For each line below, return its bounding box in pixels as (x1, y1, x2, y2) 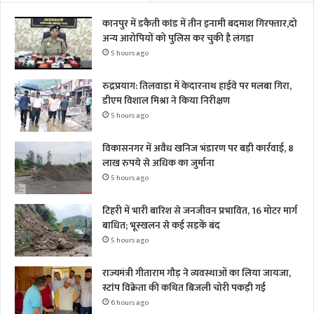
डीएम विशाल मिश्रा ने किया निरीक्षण (102, 92, 230, 109)
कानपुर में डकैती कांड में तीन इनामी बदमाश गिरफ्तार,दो (102, 15, 297, 32)
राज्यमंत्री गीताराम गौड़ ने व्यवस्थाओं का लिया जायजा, (102, 264, 291, 281)
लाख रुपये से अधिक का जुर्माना (102, 154, 214, 171)
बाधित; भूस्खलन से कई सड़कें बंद (102, 217, 220, 233)
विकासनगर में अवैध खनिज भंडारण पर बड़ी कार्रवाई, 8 (102, 139, 294, 156)
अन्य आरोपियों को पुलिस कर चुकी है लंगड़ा (102, 29, 254, 46)
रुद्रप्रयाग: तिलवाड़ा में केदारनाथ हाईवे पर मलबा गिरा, (102, 77, 292, 94)
